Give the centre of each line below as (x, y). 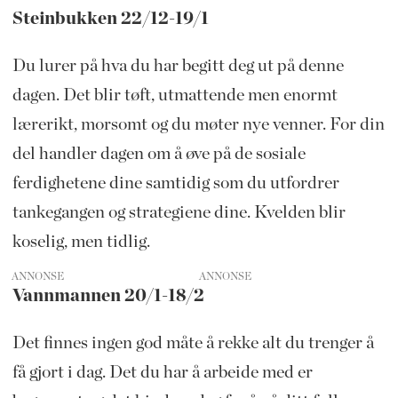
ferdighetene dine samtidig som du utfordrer (175, 183)
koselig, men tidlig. (81, 241)
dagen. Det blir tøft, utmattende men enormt (175, 95)
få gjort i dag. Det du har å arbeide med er (162, 372)
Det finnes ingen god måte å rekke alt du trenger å (193, 342)
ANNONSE (38, 276)
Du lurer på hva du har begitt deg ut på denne (178, 65)
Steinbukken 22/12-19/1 (110, 18)
